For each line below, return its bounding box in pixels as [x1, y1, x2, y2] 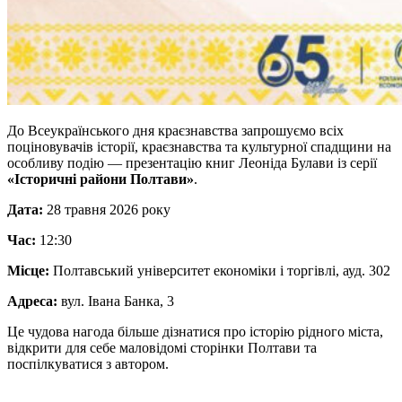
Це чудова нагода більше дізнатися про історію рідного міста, [7, 324, 383, 340]
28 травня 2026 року [43, 202, 170, 218]
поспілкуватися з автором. [7, 356, 169, 372]
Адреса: [7, 293, 57, 310]
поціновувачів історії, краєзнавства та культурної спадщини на [7, 139, 391, 155]
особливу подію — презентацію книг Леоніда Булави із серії [7, 155, 377, 171]
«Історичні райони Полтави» [7, 171, 194, 188]
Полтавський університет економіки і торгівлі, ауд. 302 [49, 263, 390, 279]
